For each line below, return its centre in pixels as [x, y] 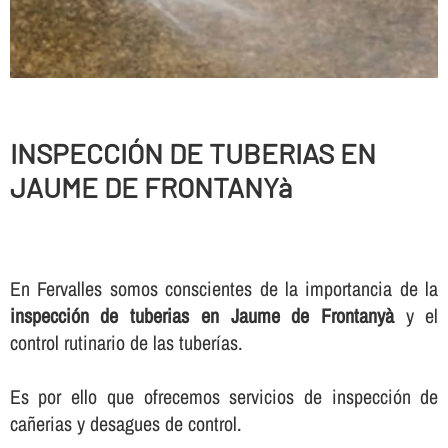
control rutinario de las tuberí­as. [126, 343]
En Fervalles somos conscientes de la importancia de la [224, 289]
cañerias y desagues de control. [125, 424]
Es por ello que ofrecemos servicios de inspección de [224, 397]
